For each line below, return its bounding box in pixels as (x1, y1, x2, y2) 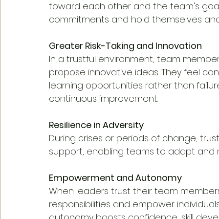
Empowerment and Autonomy (49, 171, 182, 184)
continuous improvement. (49, 92, 158, 105)
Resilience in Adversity (49, 118, 144, 131)
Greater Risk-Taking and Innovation (49, 39, 202, 52)
